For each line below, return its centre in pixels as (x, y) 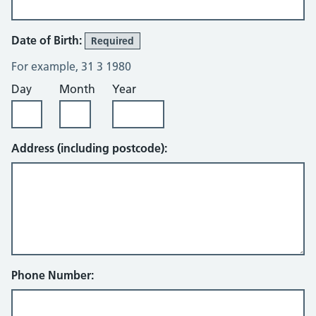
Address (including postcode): (89, 148)
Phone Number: (53, 275)
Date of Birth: (48, 40)
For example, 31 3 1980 (71, 66)
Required (113, 41)
